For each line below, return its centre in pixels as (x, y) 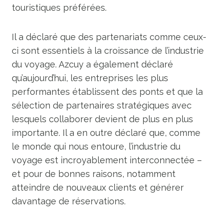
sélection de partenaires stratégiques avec (102, 105)
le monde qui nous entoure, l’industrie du (96, 146)
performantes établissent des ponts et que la (107, 92)
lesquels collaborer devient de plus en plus (102, 119)
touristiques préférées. (59, 8)
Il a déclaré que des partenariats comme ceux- (109, 37)
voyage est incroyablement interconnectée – (107, 160)
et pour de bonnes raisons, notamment (94, 174)
